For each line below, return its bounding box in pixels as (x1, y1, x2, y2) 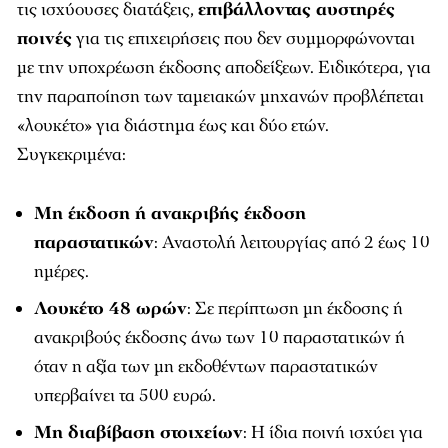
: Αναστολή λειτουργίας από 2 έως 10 (154, 231, 430, 255)
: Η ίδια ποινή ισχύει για (243, 421, 423, 445)
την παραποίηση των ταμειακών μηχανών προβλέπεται (17, 85, 424, 109)
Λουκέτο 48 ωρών (34, 297, 187, 321)
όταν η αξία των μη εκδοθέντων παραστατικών (34, 355, 378, 379)
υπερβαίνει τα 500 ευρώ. (34, 384, 216, 408)
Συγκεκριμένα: (17, 143, 126, 167)
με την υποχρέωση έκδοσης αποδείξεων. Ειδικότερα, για (17, 56, 431, 80)
